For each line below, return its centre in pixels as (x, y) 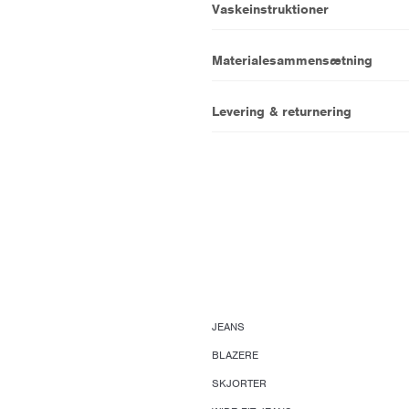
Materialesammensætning (292, 60)
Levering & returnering (281, 111)
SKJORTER (239, 383)
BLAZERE (235, 355)
